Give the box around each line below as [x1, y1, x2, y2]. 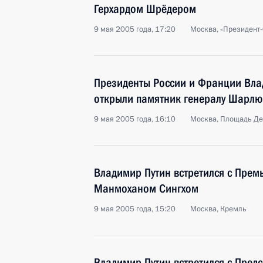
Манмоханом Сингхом [94, 181, 198, 195]
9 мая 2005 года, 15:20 [94, 204, 176, 214]
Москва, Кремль [190, 204, 247, 214]
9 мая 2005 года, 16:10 [94, 114, 176, 124]
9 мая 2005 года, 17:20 [94, 24, 176, 35]
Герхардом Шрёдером [94, 2, 196, 16]
